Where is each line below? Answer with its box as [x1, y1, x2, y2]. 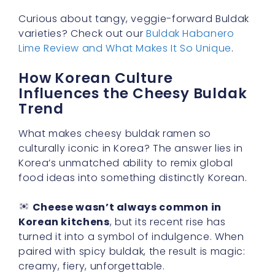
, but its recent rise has [109, 214, 226, 229]
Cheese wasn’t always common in [32, 199, 222, 214]
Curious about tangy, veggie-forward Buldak [18, 11, 249, 26]
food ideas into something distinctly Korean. [18, 170, 247, 185]
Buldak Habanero [146, 26, 234, 41]
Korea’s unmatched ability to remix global [18, 155, 233, 170]
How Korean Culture [18, 68, 173, 88]
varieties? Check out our [18, 26, 146, 41]
